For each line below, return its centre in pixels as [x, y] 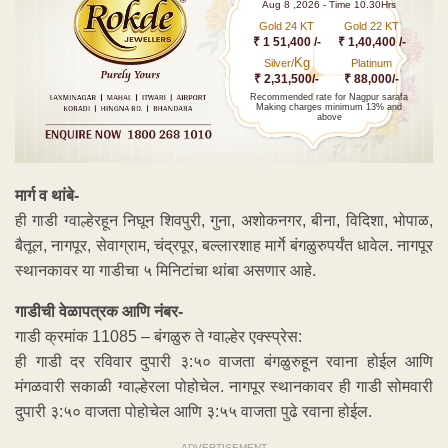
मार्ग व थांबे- [47, 195]
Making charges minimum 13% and [329, 107]
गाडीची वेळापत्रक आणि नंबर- [99, 311]
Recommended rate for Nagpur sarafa [329, 97]
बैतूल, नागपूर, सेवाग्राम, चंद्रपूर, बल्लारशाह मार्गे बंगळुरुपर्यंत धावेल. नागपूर [224, 245]
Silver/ [278, 63]
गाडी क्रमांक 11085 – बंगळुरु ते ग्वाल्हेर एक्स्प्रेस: [158, 336]
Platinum [372, 63]
